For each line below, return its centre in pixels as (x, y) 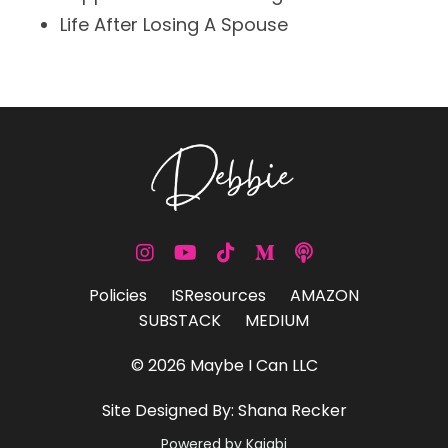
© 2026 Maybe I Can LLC (224, 366)
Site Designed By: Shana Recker (224, 411)
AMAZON (324, 296)
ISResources (218, 296)
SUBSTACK (180, 321)
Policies (118, 296)
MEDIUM (277, 321)
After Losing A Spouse (188, 25)
